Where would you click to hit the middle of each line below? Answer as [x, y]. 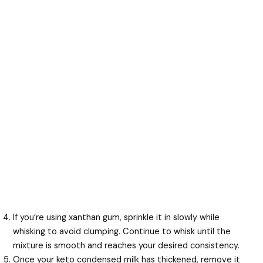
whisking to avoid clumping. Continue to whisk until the [122, 231]
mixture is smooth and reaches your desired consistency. [127, 245]
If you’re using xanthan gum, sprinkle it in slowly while [117, 217]
